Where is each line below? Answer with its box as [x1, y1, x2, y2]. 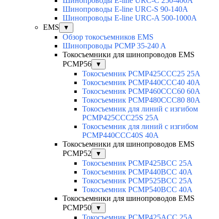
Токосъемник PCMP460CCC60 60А [82, 87, 200, 96]
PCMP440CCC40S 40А [82, 131, 159, 140]
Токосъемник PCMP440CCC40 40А [82, 78, 200, 87]
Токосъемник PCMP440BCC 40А [82, 168, 193, 176]
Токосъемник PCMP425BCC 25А [82, 159, 193, 168]
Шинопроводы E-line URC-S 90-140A [63, 5, 188, 14]
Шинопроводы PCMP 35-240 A [63, 42, 166, 50]
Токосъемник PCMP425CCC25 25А [82, 69, 200, 78]
